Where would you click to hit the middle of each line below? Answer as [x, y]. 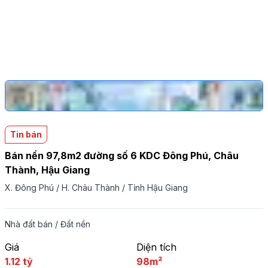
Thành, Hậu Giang [47, 170]
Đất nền [75, 224]
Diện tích [156, 247]
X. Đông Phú [29, 188]
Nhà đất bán [29, 224]
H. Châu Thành [91, 188]
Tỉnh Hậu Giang [158, 188]
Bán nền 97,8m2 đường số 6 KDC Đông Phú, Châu [122, 156]
